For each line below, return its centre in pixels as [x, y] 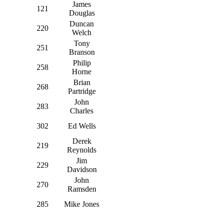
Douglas [82, 13]
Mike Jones [82, 204]
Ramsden [82, 189]
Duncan [82, 23]
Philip [82, 63]
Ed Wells [82, 126]
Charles [82, 110]
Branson [82, 52]
